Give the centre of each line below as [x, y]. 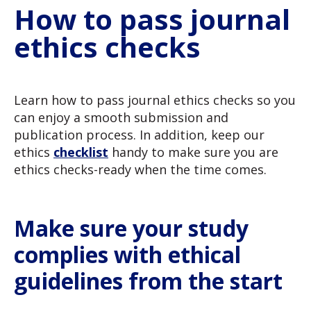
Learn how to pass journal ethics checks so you [155, 100]
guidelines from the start [148, 280]
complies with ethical [127, 254]
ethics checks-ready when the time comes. [140, 170]
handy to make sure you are [193, 152]
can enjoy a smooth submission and [121, 118]
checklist [81, 152]
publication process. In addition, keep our [139, 135]
